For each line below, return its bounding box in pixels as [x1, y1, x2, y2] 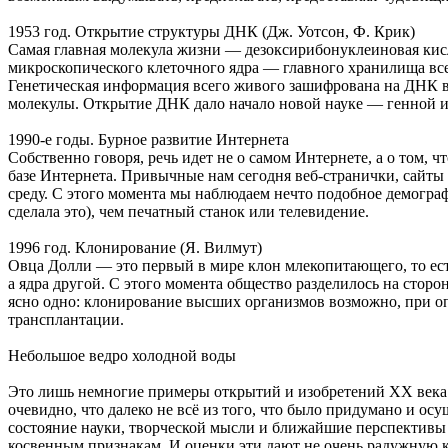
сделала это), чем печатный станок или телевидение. [8, 202, 369, 220]
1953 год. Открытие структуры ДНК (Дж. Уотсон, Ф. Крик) [8, 22, 415, 40]
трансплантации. [8, 310, 124, 328]
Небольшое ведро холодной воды [8, 346, 236, 364]
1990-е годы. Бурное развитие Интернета [8, 130, 289, 148]
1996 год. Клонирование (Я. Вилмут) [8, 238, 262, 256]
